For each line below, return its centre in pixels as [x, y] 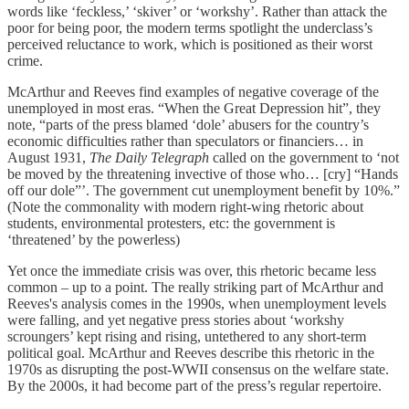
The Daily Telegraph [149, 158]
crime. [25, 61]
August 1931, [48, 158]
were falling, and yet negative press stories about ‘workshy [176, 320]
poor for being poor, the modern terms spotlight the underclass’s [190, 28]
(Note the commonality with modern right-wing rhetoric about [185, 207]
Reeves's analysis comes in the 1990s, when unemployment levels [197, 304]
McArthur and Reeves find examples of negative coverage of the [193, 92]
